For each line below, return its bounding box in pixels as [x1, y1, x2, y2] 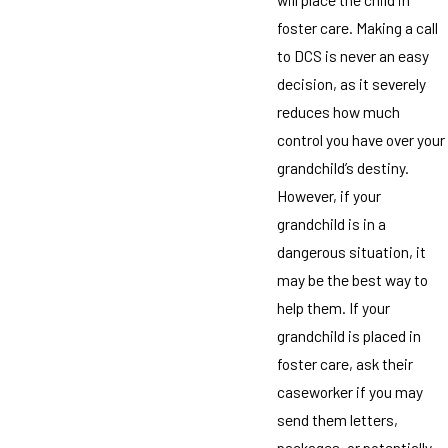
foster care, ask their [276, 354, 413, 374]
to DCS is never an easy [276, 46, 429, 66]
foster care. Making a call [276, 18, 438, 38]
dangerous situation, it [276, 242, 426, 262]
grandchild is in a [276, 214, 386, 234]
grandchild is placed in [276, 326, 421, 346]
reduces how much [276, 102, 400, 122]
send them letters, [276, 410, 398, 430]
